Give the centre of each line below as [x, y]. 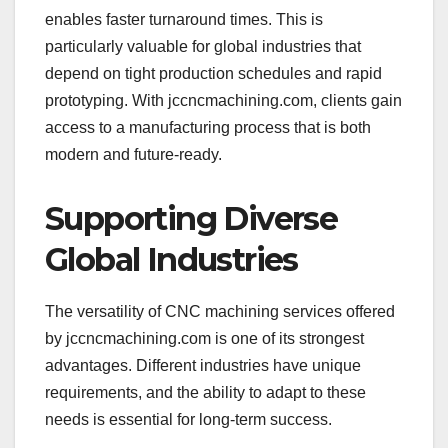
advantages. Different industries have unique [203, 365]
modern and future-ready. [133, 154]
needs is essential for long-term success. [188, 419]
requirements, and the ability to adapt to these [205, 392]
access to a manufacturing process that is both [208, 127]
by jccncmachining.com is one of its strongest [204, 338]
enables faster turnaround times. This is [184, 19]
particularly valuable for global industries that [203, 46]
